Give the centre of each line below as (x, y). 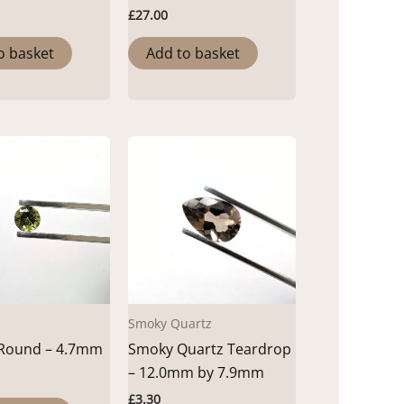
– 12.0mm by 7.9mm (196, 373)
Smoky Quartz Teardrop (210, 349)
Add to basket (193, 54)
